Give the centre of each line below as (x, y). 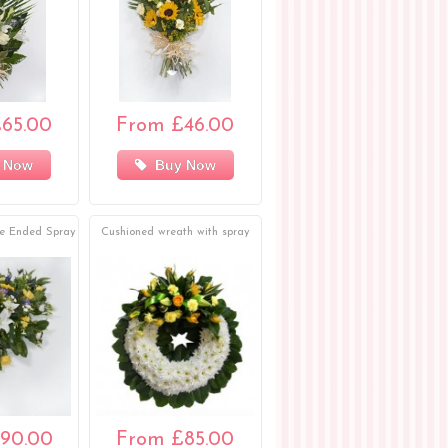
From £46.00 (175, 126)
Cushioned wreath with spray (175, 233)
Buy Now (181, 165)
